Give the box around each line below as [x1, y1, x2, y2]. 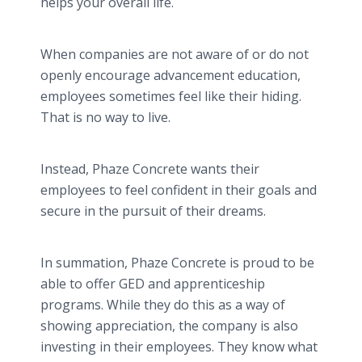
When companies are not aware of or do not [40, 45, 309, 63]
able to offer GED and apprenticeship [40, 275, 265, 293]
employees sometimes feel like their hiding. [40, 87, 301, 105]
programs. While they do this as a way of [40, 296, 285, 314]
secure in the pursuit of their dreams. [40, 202, 266, 220]
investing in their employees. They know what [40, 338, 318, 356]
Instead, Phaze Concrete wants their [40, 160, 259, 178]
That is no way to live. [40, 108, 170, 126]
